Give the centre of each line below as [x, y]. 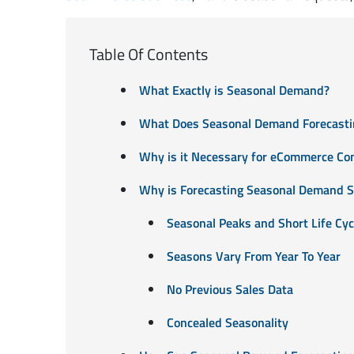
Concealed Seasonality [227, 322]
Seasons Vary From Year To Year [253, 256]
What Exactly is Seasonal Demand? [234, 90]
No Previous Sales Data [230, 289]
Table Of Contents [149, 54]
